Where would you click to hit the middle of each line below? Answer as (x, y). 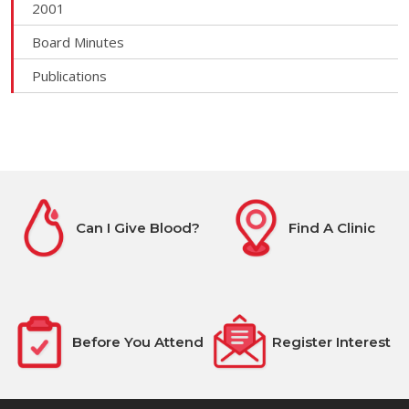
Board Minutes (78, 42)
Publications (69, 76)
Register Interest (332, 341)
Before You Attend (138, 341)
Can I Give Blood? (138, 227)
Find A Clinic (331, 227)
